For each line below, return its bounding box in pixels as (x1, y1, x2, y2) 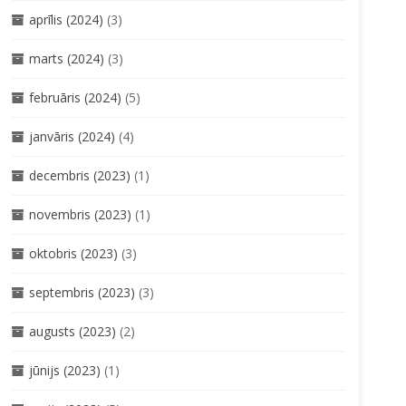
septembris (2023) (28, 283, 135, 301)
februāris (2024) (28, 88, 121, 106)
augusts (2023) (28, 322, 116, 340)
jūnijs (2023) (28, 361, 101, 379)
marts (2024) (28, 49, 104, 67)
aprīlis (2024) (28, 10, 103, 28)
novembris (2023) (28, 205, 131, 223)
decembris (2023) (28, 166, 130, 184)
